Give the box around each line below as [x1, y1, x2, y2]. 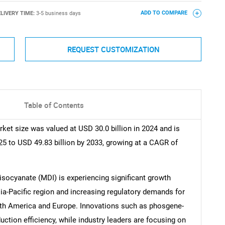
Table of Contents [24, 100, 84, 110]
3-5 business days [36, 10, 81, 17]
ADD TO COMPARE [140, 10, 189, 17]
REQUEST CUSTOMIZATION [67, 44, 160, 54]
